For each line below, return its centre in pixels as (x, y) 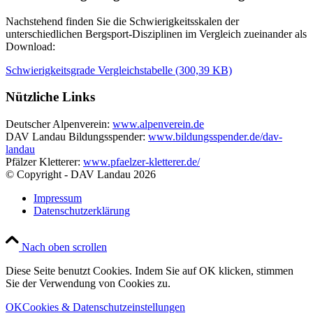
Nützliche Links (50, 97)
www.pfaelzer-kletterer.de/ (141, 161)
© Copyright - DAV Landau (70, 174)
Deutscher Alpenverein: (59, 124)
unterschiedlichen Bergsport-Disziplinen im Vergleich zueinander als (156, 34)
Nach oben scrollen (64, 247)
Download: (30, 46)
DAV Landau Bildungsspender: (77, 136)
